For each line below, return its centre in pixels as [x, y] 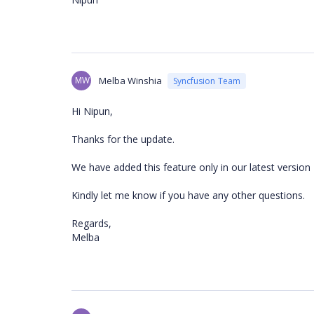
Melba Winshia [130, 81]
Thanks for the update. [123, 139]
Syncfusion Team [207, 81]
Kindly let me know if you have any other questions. [188, 195]
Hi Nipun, [92, 111]
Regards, [91, 223]
